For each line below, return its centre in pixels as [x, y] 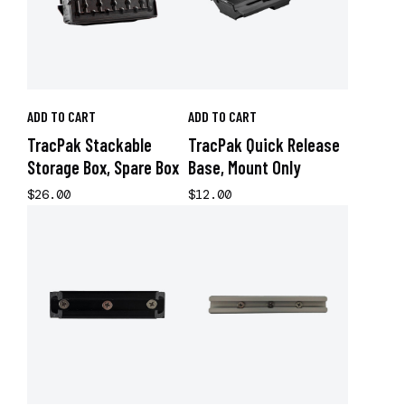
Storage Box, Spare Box [103, 167]
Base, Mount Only [244, 167]
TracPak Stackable [89, 145]
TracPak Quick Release [264, 145]
